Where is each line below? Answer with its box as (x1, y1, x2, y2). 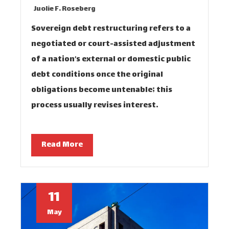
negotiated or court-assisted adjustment (31, 37, 195, 51)
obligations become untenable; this (31, 83, 172, 97)
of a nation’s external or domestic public (31, 53, 191, 66)
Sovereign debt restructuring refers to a (31, 22, 191, 36)
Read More (41, 138, 83, 152)
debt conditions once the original (31, 68, 163, 82)
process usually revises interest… (31, 99, 158, 112)
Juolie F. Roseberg (34, 3, 96, 15)
